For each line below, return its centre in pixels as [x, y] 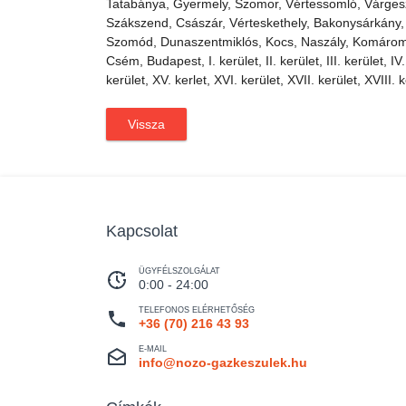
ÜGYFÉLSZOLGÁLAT [179, 271]
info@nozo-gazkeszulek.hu [223, 362]
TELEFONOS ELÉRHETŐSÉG [197, 310]
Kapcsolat [142, 231]
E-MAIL [153, 349]
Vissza [146, 124]
